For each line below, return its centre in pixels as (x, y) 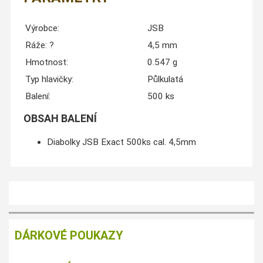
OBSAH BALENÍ (60, 119)
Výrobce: (42, 28)
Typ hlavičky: (49, 80)
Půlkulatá (165, 80)
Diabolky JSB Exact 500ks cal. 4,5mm (121, 142)
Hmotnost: (46, 63)
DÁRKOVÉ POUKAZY (69, 236)
